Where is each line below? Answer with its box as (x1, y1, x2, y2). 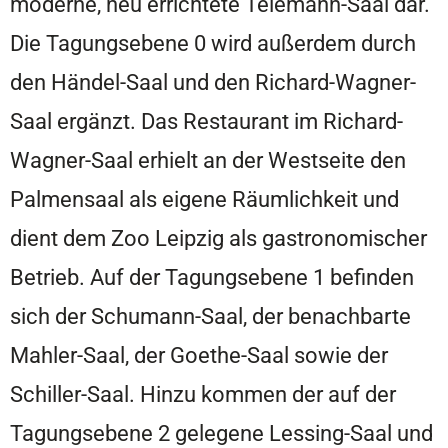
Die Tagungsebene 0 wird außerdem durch (10, 29, 416, 56)
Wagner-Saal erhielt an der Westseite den (10, 146, 406, 173)
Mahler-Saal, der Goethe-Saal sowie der (10, 341, 388, 368)
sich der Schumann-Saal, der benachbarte (10, 302, 411, 329)
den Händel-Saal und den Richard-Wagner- (10, 68, 416, 95)
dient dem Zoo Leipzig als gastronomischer (10, 224, 427, 251)
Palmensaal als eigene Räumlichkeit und (10, 185, 399, 212)
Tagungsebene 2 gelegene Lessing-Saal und (10, 419, 433, 446)
